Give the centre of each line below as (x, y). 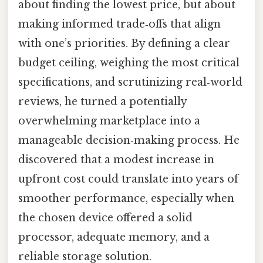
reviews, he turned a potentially (102, 101)
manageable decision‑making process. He (129, 140)
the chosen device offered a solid (105, 218)
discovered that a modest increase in (116, 159)
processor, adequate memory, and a (114, 237)
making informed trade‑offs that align (119, 24)
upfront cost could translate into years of (128, 179)
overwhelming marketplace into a (109, 121)
